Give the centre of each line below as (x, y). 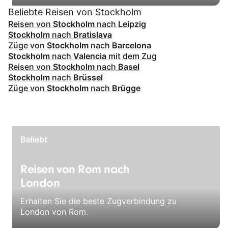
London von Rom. (54, 212)
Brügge (126, 88)
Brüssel (88, 77)
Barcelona (132, 45)
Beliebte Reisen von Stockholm (75, 12)
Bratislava (93, 34)
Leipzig (132, 24)
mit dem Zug (132, 56)
